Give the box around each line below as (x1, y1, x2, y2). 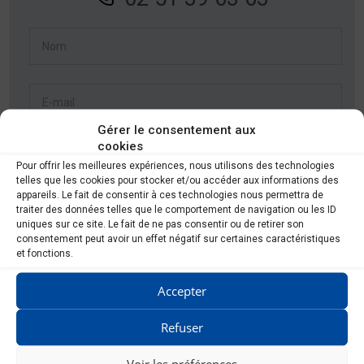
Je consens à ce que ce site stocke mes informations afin (46, 342, 316, 355)
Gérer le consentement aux (97, 122, 256, 136)
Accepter (158, 282, 206, 299)
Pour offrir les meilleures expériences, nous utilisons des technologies (16, 159, 335, 171)
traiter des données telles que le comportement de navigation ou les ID (16, 203, 336, 214)
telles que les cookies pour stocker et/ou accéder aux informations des (16, 174, 339, 185)
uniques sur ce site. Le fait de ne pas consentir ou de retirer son (16, 218, 304, 229)
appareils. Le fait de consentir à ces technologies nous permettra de (16, 188, 323, 200)
